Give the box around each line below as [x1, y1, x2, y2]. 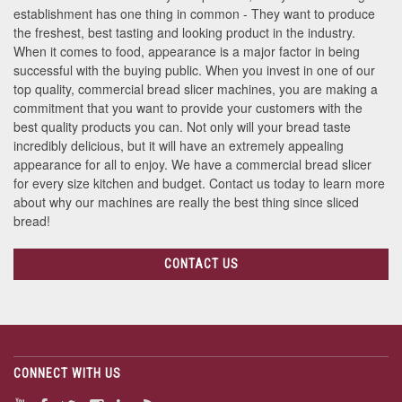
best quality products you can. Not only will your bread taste [13, 118, 351, 136]
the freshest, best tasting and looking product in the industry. [13, 23, 355, 42]
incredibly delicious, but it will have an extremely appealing [13, 136, 344, 155]
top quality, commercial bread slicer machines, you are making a [13, 80, 378, 99]
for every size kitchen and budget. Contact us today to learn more [13, 174, 385, 193]
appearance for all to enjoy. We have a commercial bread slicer [13, 155, 371, 174]
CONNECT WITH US [13, 366, 121, 381]
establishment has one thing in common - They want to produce [13, 4, 375, 23]
